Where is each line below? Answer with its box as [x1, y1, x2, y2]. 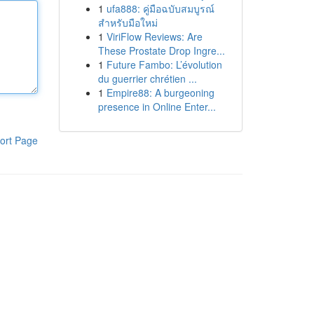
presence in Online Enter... [97, 100, 216, 114]
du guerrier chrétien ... [97, 71, 197, 86]
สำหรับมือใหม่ [97, 15, 158, 29]
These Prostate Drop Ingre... [97, 43, 225, 57]
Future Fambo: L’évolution [106, 57, 222, 71]
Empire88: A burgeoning [106, 86, 214, 100]
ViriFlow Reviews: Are [106, 29, 203, 43]
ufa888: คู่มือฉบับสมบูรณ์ [106, 1, 214, 15]
